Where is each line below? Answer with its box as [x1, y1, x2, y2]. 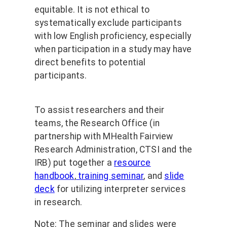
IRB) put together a [34, 157, 114, 168]
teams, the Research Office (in [34, 118, 160, 128]
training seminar [75, 170, 144, 181]
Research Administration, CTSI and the [34, 144, 193, 155]
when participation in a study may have [34, 44, 192, 55]
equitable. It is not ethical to [34, 5, 150, 15]
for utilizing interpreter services [54, 183, 186, 194]
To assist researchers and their [34, 104, 165, 115]
